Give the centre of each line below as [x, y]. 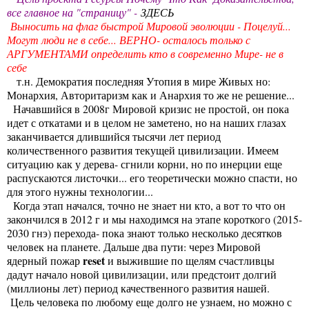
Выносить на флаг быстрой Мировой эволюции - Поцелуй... [151, 26]
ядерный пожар [45, 260]
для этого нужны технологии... [80, 191]
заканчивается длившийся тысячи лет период [114, 136]
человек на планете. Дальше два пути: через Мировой [134, 246]
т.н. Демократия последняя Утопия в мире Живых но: [139, 81]
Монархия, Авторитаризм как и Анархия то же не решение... [151, 94]
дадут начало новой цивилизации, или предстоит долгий [142, 274]
